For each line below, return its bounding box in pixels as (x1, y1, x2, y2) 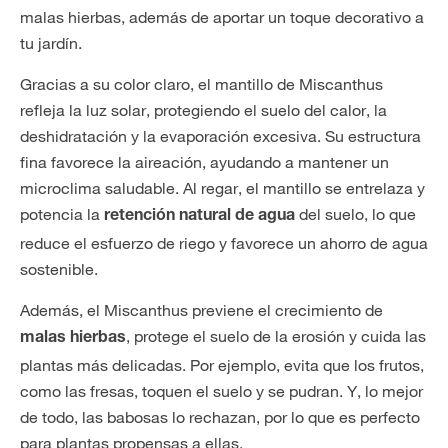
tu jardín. (20, 33, 82, 53)
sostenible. (20, 259, 98, 279)
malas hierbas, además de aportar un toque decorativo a (20, 7, 424, 27)
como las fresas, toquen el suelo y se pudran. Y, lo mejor (20, 381, 423, 401)
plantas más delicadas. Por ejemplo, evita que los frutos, (20, 355, 424, 375)
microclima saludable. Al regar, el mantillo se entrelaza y (20, 178, 425, 198)
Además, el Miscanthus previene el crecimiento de (20, 300, 383, 320)
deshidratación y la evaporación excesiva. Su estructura (20, 126, 421, 146)
